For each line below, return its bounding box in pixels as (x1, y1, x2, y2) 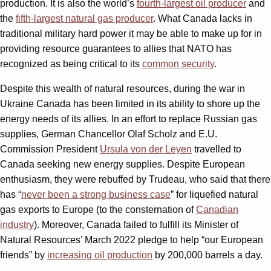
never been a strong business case (21, 189, 171, 200)
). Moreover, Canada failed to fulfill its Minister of (34, 219, 238, 230)
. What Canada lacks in (153, 13, 252, 24)
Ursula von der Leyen (100, 143, 192, 154)
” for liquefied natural (171, 189, 258, 200)
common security (142, 58, 214, 69)
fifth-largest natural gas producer (16, 13, 153, 24)
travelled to (192, 143, 241, 154)
